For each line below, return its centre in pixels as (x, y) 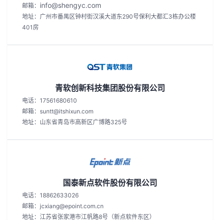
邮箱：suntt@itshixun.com (58, 111)
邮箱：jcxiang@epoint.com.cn (63, 206)
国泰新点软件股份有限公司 (110, 183)
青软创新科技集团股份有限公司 (110, 88)
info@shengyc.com (70, 5)
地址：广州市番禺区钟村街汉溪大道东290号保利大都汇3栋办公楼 (109, 16)
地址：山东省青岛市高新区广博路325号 (75, 122)
